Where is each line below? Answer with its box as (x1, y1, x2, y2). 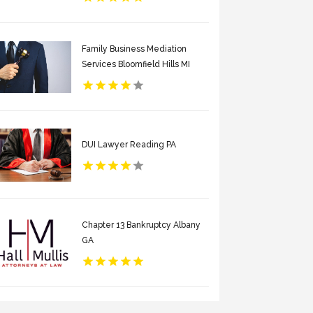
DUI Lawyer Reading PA (82, 139, 177, 150)
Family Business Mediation (82, 43, 187, 54)
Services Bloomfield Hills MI (82, 59, 191, 69)
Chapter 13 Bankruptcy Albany (82, 219, 201, 230)
